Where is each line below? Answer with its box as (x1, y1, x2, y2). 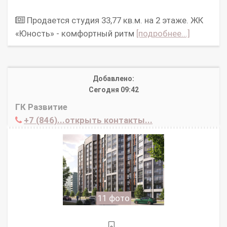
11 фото (97, 193, 130, 204)
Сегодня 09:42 (88, 86, 139, 94)
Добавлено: (93, 74, 134, 83)
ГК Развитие (15, 102, 67, 112)
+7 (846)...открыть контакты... (24, 115, 153, 126)
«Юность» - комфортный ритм (15, 28, 136, 39)
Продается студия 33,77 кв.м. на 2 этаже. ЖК (25, 15, 203, 26)
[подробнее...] (136, 28, 190, 39)
